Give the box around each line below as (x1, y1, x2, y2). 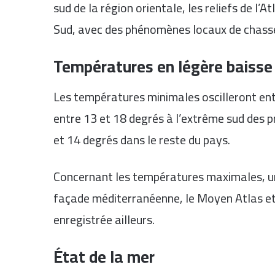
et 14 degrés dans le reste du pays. (53, 128, 230, 152)
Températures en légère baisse (53, 50, 273, 82)
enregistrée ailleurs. (53, 208, 155, 231)
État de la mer (53, 241, 155, 273)
